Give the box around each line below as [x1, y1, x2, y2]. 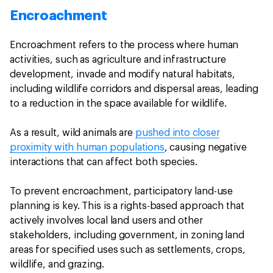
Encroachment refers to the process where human [10, 40, 239, 51]
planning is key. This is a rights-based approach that [10, 201, 244, 211]
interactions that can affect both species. [10, 157, 200, 168]
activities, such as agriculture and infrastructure [10, 55, 226, 65]
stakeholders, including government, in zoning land [10, 230, 244, 241]
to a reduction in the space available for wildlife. [10, 99, 229, 109]
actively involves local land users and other [10, 216, 203, 226]
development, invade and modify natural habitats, [10, 69, 236, 80]
